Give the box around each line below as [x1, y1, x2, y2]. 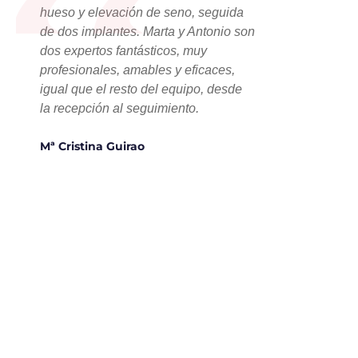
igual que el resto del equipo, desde [40, 82, 242, 97]
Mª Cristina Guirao [40, 139, 145, 154]
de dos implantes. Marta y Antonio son [40, 25, 255, 39]
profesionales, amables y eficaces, [40, 63, 235, 78]
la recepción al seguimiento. [40, 101, 199, 116]
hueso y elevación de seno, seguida [40, 6, 244, 20]
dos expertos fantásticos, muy [40, 44, 207, 58]
